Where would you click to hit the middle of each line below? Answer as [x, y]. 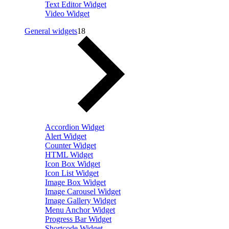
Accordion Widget [75, 127]
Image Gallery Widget [81, 200]
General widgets [51, 31]
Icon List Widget [72, 173]
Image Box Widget [75, 182]
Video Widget [67, 13]
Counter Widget [71, 145]
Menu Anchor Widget [80, 210]
